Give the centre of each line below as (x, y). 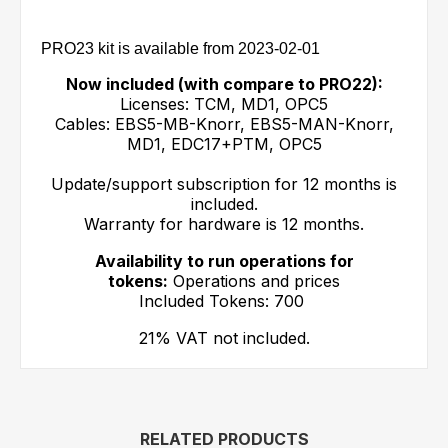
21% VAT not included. (224, 338)
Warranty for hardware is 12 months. (224, 224)
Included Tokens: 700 (224, 301)
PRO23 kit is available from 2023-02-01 (180, 49)
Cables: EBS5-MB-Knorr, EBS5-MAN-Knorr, (224, 124)
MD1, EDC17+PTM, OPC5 (224, 144)
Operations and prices (254, 281)
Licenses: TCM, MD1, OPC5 (224, 104)
